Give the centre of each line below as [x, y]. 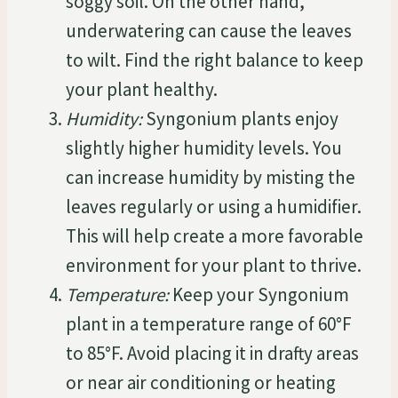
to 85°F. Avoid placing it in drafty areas [212, 353]
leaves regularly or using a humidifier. [214, 206]
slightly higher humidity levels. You [204, 147]
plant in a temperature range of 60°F [209, 323]
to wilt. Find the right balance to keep [215, 60]
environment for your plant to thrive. [214, 265]
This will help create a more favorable [215, 235]
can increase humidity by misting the [211, 177]
